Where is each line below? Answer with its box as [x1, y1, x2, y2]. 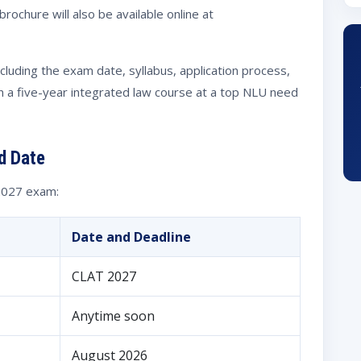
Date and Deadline [72, 227, 191, 246]
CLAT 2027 [72, 267, 136, 285]
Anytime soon [72, 306, 155, 325]
